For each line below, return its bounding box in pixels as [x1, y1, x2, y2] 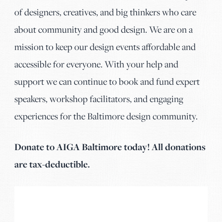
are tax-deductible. [14, 158, 90, 170]
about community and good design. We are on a [14, 23, 193, 35]
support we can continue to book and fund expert [14, 75, 200, 87]
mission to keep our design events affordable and [14, 41, 196, 53]
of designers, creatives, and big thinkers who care [14, 6, 196, 18]
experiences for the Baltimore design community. [14, 110, 198, 122]
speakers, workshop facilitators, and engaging [14, 93, 183, 105]
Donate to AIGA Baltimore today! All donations [14, 141, 206, 153]
